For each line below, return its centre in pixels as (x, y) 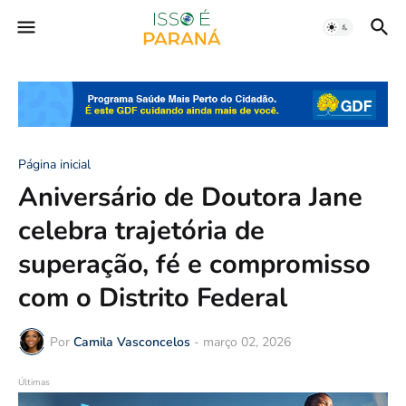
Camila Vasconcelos (132, 342)
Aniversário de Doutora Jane (190, 198)
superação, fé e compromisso (194, 265)
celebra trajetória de (141, 231)
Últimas (34, 383)
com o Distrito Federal (153, 298)
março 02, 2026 (247, 342)
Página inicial (54, 165)
